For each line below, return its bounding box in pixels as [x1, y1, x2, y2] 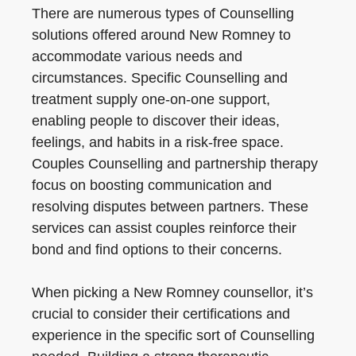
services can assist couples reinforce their [32, 220, 296, 236]
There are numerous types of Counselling [32, 6, 294, 21]
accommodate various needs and [32, 48, 242, 64]
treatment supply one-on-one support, [32, 91, 270, 107]
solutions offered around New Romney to [32, 27, 291, 43]
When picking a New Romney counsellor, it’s [32, 284, 313, 300]
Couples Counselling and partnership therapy [32, 156, 318, 172]
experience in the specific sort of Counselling [32, 327, 315, 343]
